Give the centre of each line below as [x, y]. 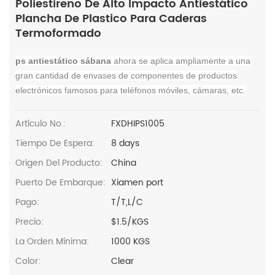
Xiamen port [137, 183]
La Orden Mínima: [52, 242]
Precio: [29, 222]
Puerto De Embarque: [60, 183]
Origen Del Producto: [59, 163]
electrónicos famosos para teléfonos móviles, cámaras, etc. [130, 91]
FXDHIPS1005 [138, 124]
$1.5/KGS [130, 222]
